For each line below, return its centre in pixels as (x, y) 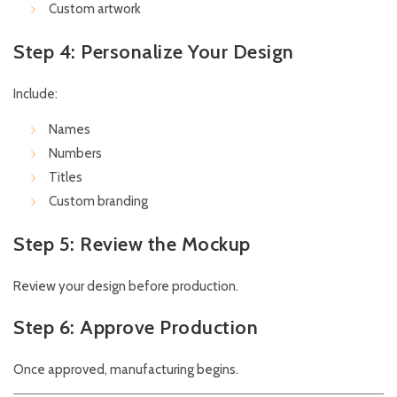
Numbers (75, 154)
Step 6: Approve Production (136, 328)
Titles (66, 178)
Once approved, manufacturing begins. (126, 370)
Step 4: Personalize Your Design (154, 52)
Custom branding (98, 202)
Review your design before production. (126, 287)
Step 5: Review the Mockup (132, 245)
